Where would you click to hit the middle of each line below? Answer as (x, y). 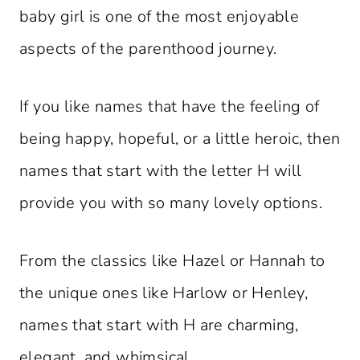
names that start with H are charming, (159, 325)
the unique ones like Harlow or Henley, (164, 293)
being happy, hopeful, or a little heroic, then (180, 139)
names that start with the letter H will (161, 171)
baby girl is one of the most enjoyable (160, 17)
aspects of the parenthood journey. (148, 49)
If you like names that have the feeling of (170, 107)
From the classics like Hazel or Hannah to (172, 261)
